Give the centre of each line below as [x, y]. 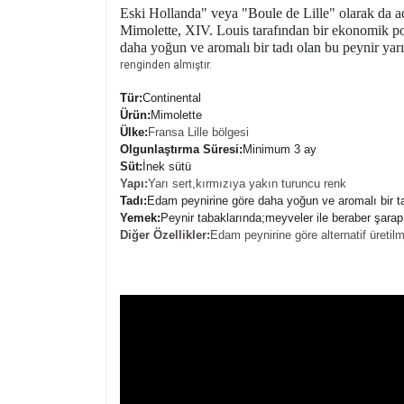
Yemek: [140, 217]
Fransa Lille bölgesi [198, 132]
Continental [172, 97]
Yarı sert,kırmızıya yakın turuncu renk [247, 183]
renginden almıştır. [166, 64]
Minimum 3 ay [280, 149]
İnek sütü [167, 166]
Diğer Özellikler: [165, 234]
